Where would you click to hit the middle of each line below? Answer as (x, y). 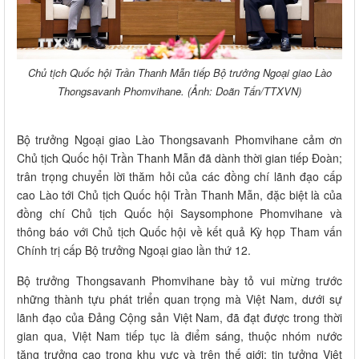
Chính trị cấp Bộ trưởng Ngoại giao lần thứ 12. (134, 250)
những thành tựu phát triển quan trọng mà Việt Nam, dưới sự (179, 299)
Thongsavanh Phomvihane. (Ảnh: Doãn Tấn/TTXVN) (179, 91)
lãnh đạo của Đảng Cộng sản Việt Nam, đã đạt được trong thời (179, 318)
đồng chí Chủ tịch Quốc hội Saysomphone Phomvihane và (179, 214)
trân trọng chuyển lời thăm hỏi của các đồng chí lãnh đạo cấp (179, 177)
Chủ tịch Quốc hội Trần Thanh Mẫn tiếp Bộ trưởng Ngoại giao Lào (179, 73)
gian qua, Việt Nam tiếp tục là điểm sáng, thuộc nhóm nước (179, 336)
